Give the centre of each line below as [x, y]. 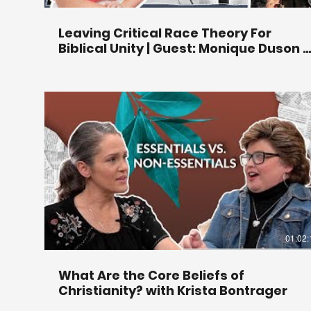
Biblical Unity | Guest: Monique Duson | [182, 48]
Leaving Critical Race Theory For [165, 33]
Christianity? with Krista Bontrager [173, 291]
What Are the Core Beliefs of [151, 276]
